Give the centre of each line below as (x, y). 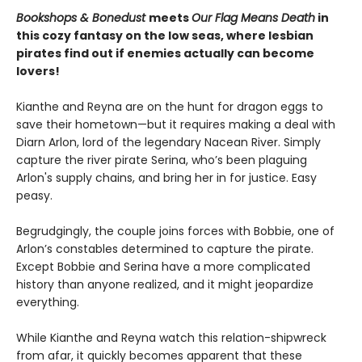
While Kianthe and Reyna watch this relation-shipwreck (171, 338)
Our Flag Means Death (253, 18)
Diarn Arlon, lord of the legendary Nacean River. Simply (168, 143)
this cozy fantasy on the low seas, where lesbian (165, 36)
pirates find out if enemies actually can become (165, 54)
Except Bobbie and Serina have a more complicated (163, 267)
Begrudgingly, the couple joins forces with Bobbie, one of (175, 232)
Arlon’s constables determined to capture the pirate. (165, 249)
